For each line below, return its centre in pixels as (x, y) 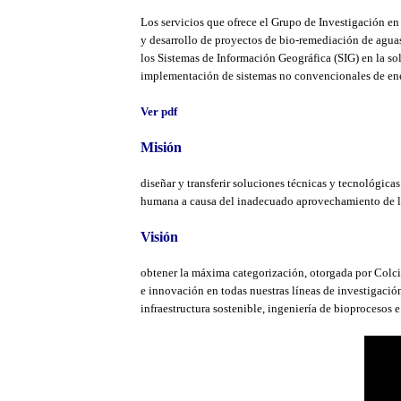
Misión (161, 147)
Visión (159, 237)
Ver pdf (159, 111)
